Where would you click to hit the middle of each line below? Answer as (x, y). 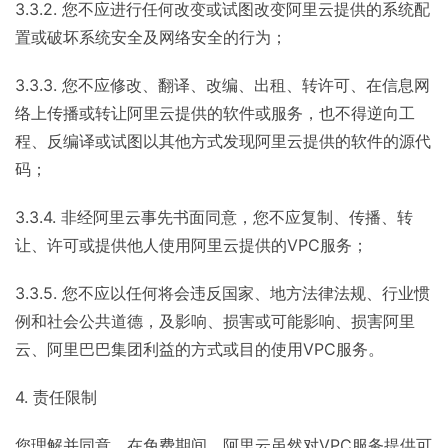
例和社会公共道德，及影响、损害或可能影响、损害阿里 (215, 321)
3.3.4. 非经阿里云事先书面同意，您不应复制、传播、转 (214, 217)
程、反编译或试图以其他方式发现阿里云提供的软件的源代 (223, 141)
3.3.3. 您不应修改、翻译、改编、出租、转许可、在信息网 (222, 85)
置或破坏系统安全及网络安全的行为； (151, 37)
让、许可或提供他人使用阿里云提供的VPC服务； (191, 245)
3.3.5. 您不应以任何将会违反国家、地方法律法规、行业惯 (222, 293)
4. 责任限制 (56, 397)
